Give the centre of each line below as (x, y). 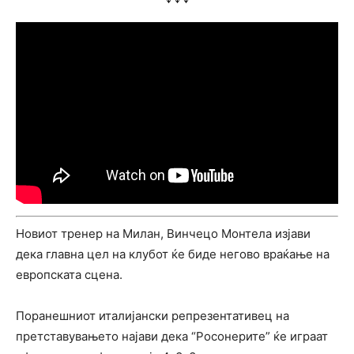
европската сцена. (69, 274)
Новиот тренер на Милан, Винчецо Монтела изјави (163, 233)
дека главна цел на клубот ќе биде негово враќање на (173, 254)
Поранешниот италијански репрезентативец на (153, 315)
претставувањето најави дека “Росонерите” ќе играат (172, 336)
